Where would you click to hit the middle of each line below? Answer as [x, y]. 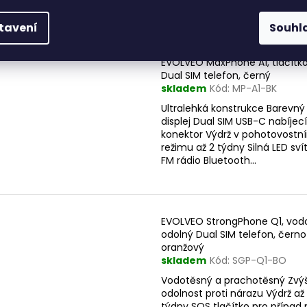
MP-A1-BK [255, 89]
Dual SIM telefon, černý [216, 76]
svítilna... [181, 15]
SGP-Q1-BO [259, 260]
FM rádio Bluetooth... [209, 161]
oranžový [183, 247]
